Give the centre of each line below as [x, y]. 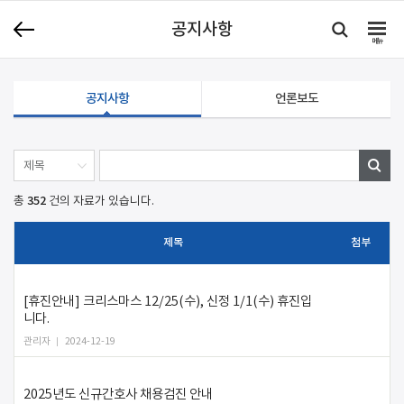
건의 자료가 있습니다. [100, 201]
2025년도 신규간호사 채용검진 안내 [118, 394]
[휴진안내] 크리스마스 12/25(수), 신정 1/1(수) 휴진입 [167, 301]
